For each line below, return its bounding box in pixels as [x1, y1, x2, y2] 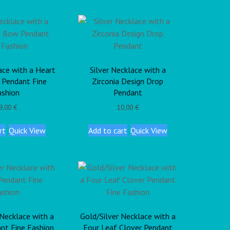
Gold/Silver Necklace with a [80, 210, 176, 221]
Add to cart [88, 125, 127, 136]
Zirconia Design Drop [92, 76, 164, 87]
